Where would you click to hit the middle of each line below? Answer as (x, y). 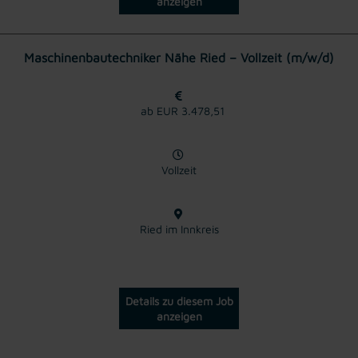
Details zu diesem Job (179, 300)
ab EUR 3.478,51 (179, 110)
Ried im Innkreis (179, 229)
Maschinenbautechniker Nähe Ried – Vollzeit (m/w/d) (179, 57)
